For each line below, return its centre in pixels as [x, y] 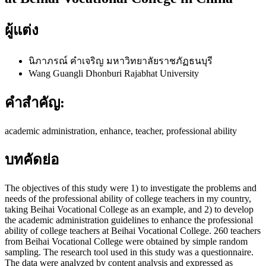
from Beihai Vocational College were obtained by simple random [126, 242]
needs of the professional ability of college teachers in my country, [128, 199]
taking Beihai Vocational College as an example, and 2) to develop [129, 210]
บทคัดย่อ [32, 160]
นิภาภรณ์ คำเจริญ [67, 61]
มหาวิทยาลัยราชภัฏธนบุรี [159, 61]
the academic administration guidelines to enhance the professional [129, 220]
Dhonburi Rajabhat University [142, 73]
